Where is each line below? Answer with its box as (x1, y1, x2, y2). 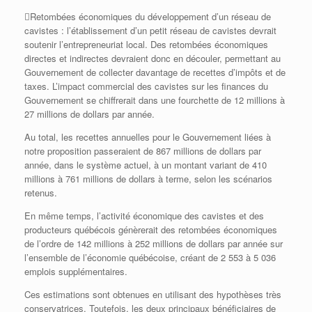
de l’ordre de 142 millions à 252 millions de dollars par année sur (24, 237, 283, 251)
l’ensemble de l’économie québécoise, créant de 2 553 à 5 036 (24, 251, 276, 265)
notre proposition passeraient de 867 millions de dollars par (24, 144, 261, 158)
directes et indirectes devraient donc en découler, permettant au (24, 52, 281, 65)
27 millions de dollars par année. (24, 107, 155, 121)
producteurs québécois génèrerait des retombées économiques (24, 223, 277, 237)
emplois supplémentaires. (24, 265, 127, 279)
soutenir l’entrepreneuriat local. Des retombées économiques (24, 38, 268, 52)
